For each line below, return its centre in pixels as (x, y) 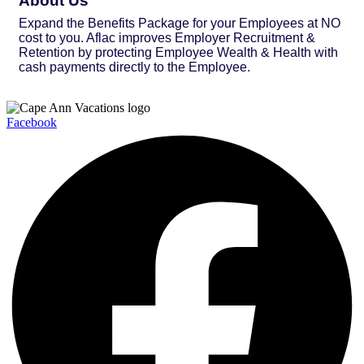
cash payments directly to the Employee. (134, 67)
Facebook (32, 122)
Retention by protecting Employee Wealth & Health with (178, 52)
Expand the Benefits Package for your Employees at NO (180, 23)
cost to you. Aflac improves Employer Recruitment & (167, 37)
